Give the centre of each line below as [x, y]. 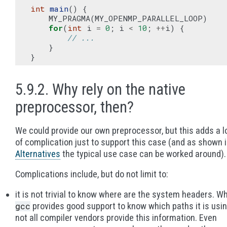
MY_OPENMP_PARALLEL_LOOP [149, 18]
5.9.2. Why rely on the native [100, 89]
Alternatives [38, 154]
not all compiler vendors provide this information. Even [116, 218]
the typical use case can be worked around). [143, 154]
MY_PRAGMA [69, 18]
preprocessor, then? [74, 107]
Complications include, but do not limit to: [92, 174]
